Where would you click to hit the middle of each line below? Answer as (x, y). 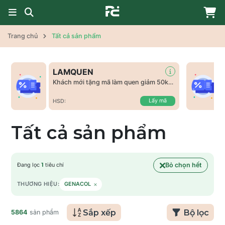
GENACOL (78, 184)
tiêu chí (54, 165)
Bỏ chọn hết (183, 165)
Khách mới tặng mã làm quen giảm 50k (110, 82)
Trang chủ (23, 36)
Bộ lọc (196, 212)
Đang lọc (29, 165)
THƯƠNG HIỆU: (38, 184)
